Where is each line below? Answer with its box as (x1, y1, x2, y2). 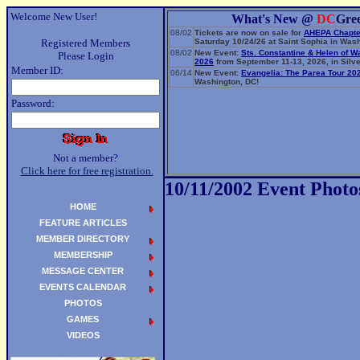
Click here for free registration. (20, 165, 153, 177)
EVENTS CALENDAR (39, 282, 126, 292)
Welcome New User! (10, 10, 97, 22)
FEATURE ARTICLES (39, 218, 127, 227)
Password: (11, 97, 55, 109)
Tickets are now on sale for (194, 28, 304, 37)
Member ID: (11, 64, 63, 76)
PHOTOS (63, 298, 102, 308)
